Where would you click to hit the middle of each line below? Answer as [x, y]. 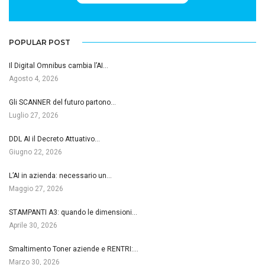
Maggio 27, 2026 [36, 188]
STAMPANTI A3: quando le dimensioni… [73, 212]
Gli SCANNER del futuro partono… [62, 102]
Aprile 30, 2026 [33, 225]
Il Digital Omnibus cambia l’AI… [59, 65]
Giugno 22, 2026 [35, 152]
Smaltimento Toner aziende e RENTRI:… [74, 249]
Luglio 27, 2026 [34, 115]
